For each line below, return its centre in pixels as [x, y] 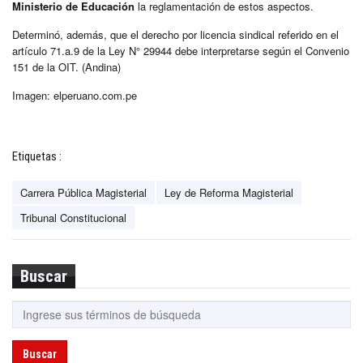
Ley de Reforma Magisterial [229, 192]
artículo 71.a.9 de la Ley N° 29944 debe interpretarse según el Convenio [181, 50]
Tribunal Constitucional [73, 217]
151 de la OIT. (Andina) [66, 66]
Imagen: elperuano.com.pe [75, 95]
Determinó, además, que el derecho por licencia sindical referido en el [175, 34]
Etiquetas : [37, 156]
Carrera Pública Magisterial [83, 192]
